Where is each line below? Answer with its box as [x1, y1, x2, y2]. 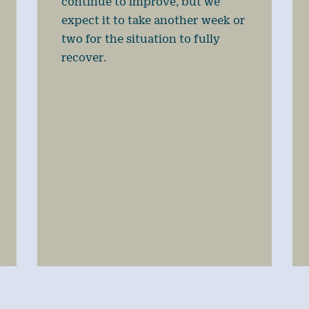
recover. [61, 50, 106, 64]
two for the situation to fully [61, 32, 220, 46]
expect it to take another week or [61, 13, 246, 27]
